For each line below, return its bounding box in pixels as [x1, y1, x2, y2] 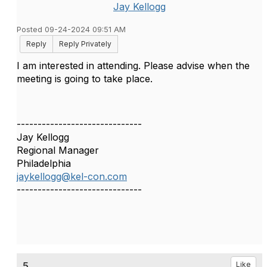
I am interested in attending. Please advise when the [17, 60, 250, 72]
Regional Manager [17, 144, 99, 156]
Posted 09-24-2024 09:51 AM [17, 25, 126, 34]
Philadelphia [17, 157, 71, 169]
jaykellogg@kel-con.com [17, 170, 127, 182]
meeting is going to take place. [17, 73, 153, 85]
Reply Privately [59, 39, 111, 48]
